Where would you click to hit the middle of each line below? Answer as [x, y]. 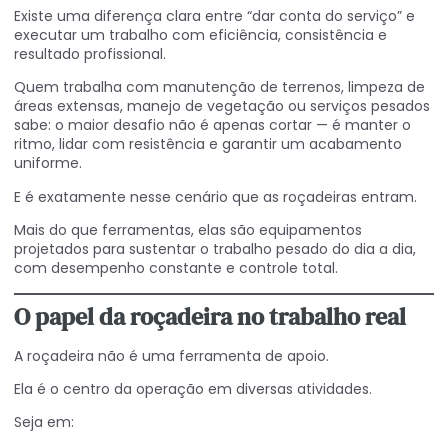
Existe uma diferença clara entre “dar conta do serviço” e [214, 16]
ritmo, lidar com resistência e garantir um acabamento [208, 144]
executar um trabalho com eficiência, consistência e [200, 35]
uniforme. [48, 163]
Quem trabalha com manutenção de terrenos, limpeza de [219, 87]
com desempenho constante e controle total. [176, 268]
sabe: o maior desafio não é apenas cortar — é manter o [212, 125]
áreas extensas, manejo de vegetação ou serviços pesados [222, 106]
